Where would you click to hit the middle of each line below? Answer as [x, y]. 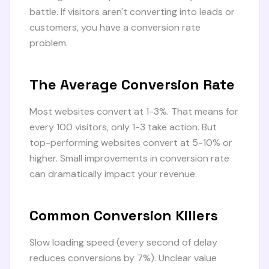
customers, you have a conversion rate [115, 27]
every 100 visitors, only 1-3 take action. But [123, 127]
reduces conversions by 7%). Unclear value [123, 258]
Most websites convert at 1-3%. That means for [134, 111]
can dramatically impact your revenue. [113, 174]
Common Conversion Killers [124, 215]
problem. [49, 43]
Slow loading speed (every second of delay [123, 242]
